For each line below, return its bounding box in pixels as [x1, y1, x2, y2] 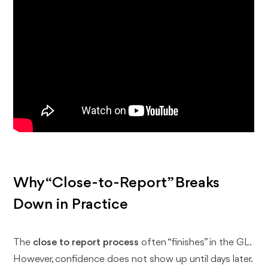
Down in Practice [13, 197, 129, 213]
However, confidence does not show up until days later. [13, 254, 252, 265]
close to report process [33, 237, 139, 248]
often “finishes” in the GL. [139, 237, 251, 248]
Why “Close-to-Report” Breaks [13, 175, 220, 191]
